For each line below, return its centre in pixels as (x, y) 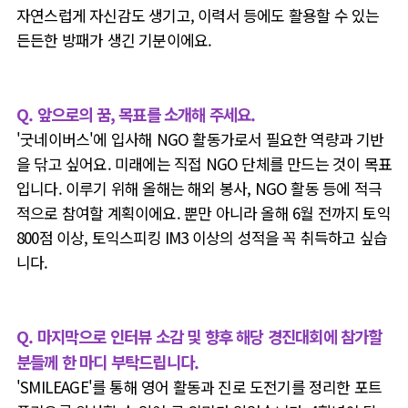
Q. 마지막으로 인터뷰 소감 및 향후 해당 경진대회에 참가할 (199, 336)
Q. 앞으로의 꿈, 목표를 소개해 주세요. (136, 114)
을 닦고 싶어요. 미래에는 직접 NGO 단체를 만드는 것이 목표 (204, 163)
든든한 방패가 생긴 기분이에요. (116, 40)
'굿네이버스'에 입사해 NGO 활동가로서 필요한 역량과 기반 (200, 139)
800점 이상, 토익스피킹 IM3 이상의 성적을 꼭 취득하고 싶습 (202, 237)
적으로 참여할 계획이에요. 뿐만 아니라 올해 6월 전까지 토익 (204, 213)
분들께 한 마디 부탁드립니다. (108, 362)
